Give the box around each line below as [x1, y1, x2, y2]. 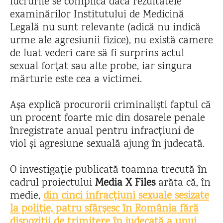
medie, [10, 189, 43, 204]
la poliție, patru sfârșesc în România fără [10, 202, 199, 217]
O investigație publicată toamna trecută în [10, 163, 207, 178]
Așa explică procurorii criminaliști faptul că [10, 98, 211, 113]
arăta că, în [155, 176, 211, 191]
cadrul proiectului [10, 176, 95, 191]
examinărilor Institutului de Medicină [10, 7, 184, 23]
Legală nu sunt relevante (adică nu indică [10, 20, 201, 36]
